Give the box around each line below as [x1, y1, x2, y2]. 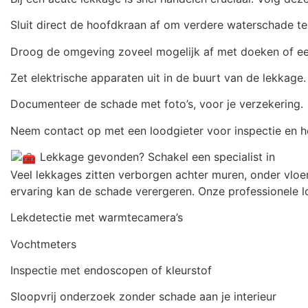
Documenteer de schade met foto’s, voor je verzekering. [10, 97, 303, 111]
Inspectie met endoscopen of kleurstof [10, 263, 212, 278]
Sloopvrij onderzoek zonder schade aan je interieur [10, 289, 276, 304]
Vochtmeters [10, 236, 76, 251]
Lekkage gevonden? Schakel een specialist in [36, 150, 276, 164]
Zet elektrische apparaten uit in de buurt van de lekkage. [10, 71, 306, 85]
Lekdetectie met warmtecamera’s [10, 210, 183, 225]
